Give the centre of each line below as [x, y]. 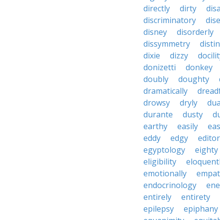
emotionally [165, 173]
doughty [194, 79]
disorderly [195, 32]
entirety [196, 197]
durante [158, 114]
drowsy [157, 103]
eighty [206, 150]
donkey [199, 67]
